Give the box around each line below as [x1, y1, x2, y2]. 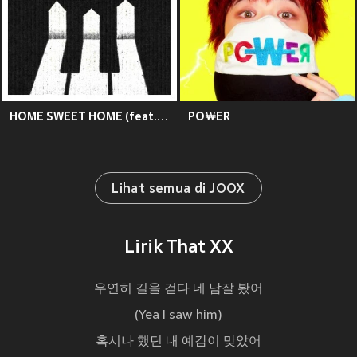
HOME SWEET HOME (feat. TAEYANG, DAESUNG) [157, 110, 168, 124]
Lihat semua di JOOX [112, 182, 245, 198]
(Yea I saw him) [135, 308, 222, 324]
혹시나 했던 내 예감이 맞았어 [96, 335, 261, 350]
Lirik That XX [124, 238, 233, 259]
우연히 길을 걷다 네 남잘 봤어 [94, 282, 263, 297]
